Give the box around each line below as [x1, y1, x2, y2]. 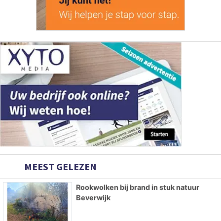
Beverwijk [75, 193, 110, 202]
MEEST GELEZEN [22, 160, 97, 173]
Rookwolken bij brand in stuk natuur [75, 183, 199, 191]
